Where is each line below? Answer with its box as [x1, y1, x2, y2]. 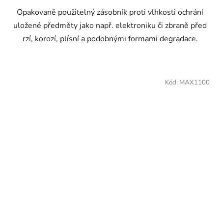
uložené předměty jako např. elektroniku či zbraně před [13, 20, 207, 31]
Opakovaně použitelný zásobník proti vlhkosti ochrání [17, 7, 203, 18]
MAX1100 [179, 78, 210, 87]
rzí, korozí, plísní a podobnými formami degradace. [22, 33, 198, 45]
